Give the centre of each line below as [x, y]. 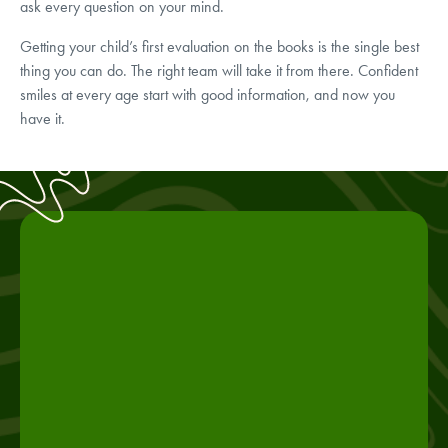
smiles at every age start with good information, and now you [207, 94]
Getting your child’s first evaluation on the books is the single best [219, 46]
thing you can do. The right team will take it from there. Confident [219, 70]
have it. [42, 118]
